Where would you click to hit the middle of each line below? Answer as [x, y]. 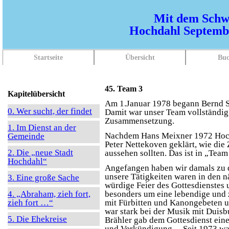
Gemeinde [26, 136]
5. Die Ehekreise [37, 219]
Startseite [48, 58]
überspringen [22, 60]
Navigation [19, 52]
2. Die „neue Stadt [40, 153]
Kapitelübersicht [36, 94]
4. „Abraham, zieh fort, [49, 194]
